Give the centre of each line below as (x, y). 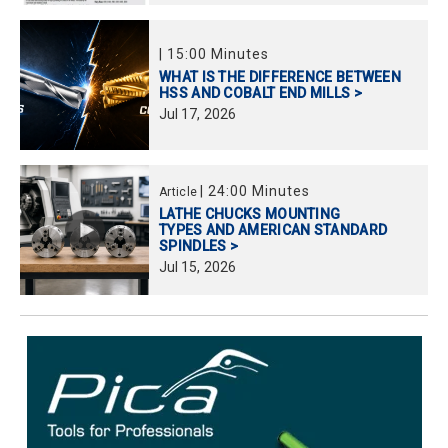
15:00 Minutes (218, 54)
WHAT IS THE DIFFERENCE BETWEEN (280, 77)
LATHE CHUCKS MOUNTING (250, 214)
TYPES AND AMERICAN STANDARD (273, 230)
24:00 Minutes (259, 191)
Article (180, 192)
